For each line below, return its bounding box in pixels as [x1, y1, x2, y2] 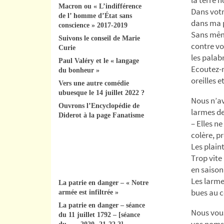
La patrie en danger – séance [58, 201, 145, 209]
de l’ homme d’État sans [58, 11, 132, 19]
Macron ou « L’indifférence [58, 2, 141, 10]
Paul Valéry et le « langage [58, 56, 139, 64]
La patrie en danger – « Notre [58, 178, 148, 186]
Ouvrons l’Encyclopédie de [58, 101, 139, 109]
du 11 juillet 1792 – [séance [58, 210, 140, 218]
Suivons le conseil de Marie [58, 34, 140, 42]
